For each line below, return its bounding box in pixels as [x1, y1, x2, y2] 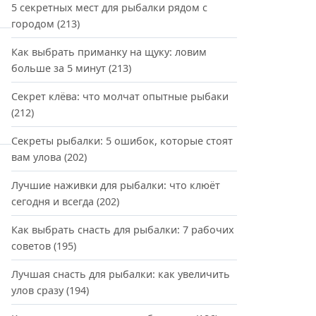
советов [11, 239, 51, 253]
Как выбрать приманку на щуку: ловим [11, 45, 207, 59]
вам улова [11, 150, 61, 164]
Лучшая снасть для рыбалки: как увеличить [11, 267, 230, 281]
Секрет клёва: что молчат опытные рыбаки [11, 90, 229, 103]
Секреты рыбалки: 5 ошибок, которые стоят [11, 134, 233, 147]
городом [11, 17, 54, 30]
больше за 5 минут [11, 61, 106, 75]
